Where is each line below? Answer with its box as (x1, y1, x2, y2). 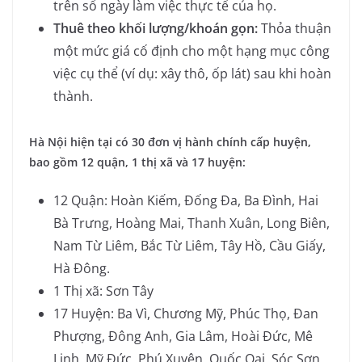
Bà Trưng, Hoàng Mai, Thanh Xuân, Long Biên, (53, 213, 330, 232)
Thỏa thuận (258, 19, 331, 37)
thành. (53, 86, 93, 105)
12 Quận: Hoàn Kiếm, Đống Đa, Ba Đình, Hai (53, 191, 318, 209)
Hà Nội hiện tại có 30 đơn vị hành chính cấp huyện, (29, 133, 311, 149)
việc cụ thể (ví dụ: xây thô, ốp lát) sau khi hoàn (53, 64, 331, 82)
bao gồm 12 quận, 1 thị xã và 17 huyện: (29, 154, 246, 170)
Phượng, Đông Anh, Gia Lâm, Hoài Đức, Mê (53, 326, 313, 345)
